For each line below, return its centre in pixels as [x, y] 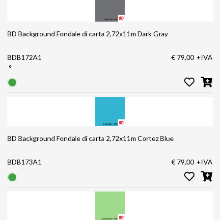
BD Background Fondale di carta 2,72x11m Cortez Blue [91, 138]
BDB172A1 [25, 57]
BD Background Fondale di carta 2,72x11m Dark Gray [88, 33]
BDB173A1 [25, 162]
